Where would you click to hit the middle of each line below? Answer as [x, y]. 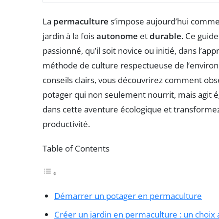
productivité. [66, 124]
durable [165, 36]
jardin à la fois [69, 36]
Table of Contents [76, 149]
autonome [117, 36]
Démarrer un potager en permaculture [128, 196]
